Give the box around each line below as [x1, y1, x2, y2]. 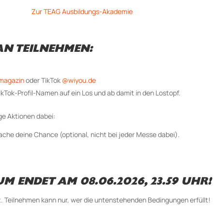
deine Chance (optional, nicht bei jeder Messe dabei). [15, 129, 180, 139]
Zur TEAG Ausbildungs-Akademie [31, 6, 133, 16]
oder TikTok [24, 75, 62, 85]
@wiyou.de [62, 75, 96, 85]
